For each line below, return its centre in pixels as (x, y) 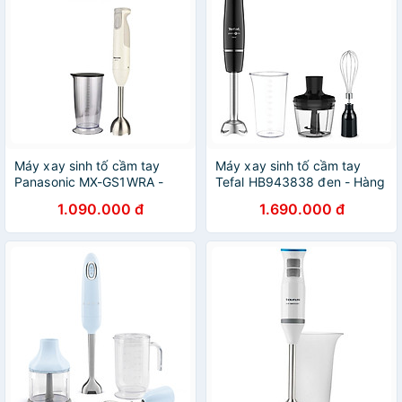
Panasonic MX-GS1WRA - (89, 182)
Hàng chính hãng (65, 198)
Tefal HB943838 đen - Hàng (301, 182)
